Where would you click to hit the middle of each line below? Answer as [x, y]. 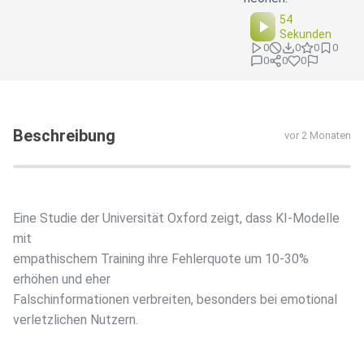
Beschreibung [64, 136]
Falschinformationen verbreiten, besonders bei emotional [175, 300]
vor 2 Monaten [318, 136]
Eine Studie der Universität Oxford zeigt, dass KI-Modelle [176, 219]
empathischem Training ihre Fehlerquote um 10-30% [161, 259]
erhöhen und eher [62, 279]
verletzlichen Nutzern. [76, 320]
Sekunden [306, 35]
